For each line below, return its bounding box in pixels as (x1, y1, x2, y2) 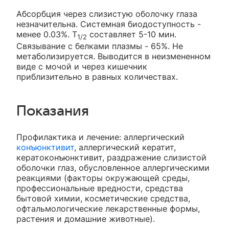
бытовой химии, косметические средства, (16, 193, 190, 204)
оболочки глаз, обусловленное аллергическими (16, 163, 210, 173)
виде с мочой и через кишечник (16, 61, 147, 72)
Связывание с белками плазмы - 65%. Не (16, 41, 183, 52)
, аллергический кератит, (74, 142, 176, 153)
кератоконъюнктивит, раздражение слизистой (16, 152, 207, 163)
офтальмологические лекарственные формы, (16, 203, 200, 214)
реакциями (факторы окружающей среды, (16, 173, 190, 184)
